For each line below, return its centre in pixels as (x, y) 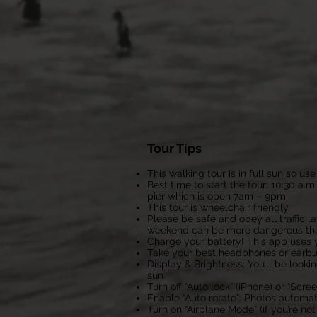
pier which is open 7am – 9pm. (218, 196)
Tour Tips (174, 148)
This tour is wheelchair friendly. (219, 207)
